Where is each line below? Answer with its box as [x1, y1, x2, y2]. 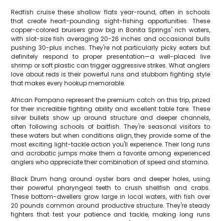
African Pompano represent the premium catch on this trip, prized [11, 96, 210, 104]
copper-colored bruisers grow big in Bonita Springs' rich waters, [11, 26, 210, 34]
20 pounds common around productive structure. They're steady [11, 201, 210, 210]
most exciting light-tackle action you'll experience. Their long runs [11, 140, 210, 148]
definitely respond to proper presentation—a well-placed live [11, 52, 210, 61]
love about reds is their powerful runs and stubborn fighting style [11, 70, 210, 78]
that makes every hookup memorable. [11, 79, 126, 87]
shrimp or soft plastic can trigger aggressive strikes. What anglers [11, 61, 210, 70]
